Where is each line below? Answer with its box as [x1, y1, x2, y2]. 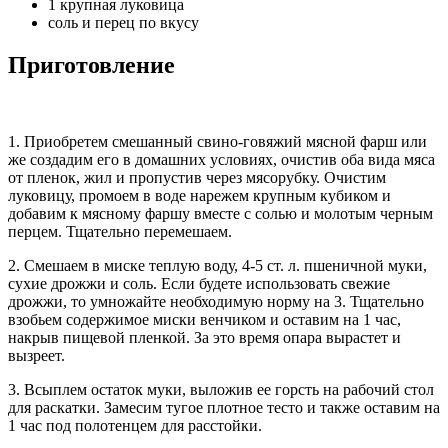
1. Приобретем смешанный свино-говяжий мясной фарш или [8, 133, 427, 151]
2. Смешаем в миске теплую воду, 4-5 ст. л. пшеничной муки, [8, 257, 427, 275]
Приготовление [8, 52, 175, 79]
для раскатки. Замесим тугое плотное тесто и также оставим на [8, 399, 440, 417]
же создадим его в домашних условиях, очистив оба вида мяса [8, 151, 435, 169]
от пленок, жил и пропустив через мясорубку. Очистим [8, 169, 386, 187]
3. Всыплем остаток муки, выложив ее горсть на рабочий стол [8, 381, 434, 399]
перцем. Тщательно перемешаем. [8, 223, 232, 241]
